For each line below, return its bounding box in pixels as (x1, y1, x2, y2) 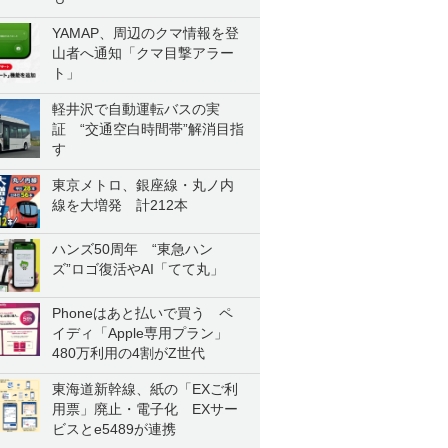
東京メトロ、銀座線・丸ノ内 (52, 177, 234, 193)
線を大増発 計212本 (52, 197, 188, 213)
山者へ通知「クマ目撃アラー (52, 45, 234, 61)
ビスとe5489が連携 (52, 421, 176, 437)
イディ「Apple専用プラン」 (52, 325, 228, 341)
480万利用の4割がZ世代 (52, 345, 205, 361)
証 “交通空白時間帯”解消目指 (52, 121, 244, 137)
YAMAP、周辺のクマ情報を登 (52, 25, 239, 41)
